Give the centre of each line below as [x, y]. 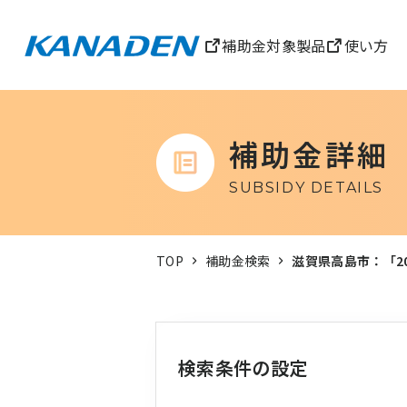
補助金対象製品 [274, 45]
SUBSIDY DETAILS [306, 188]
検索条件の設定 [243, 367]
